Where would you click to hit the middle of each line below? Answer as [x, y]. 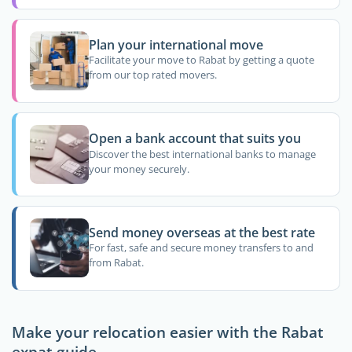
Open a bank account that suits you [194, 139]
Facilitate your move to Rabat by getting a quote [201, 60]
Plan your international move [176, 45]
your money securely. [139, 169]
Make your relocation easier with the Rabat [168, 332]
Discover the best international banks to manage [202, 154]
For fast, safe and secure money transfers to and [201, 248]
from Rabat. [116, 263]
